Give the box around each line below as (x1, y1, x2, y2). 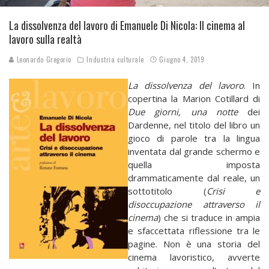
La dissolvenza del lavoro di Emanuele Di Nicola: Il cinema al (9, 17, 245, 33)
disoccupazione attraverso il (128, 198, 260, 210)
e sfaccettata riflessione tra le (128, 224, 260, 237)
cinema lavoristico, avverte (128, 250, 260, 263)
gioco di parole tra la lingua (128, 131, 260, 144)
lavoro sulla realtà (9, 31, 82, 47)
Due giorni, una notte (128, 105, 238, 118)
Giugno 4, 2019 (159, 54, 205, 64)
